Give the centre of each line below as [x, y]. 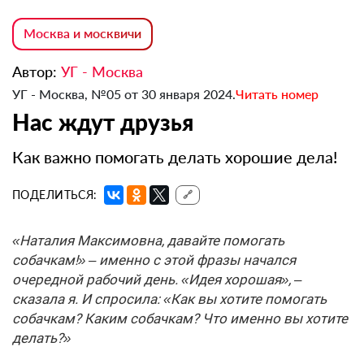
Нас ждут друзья [103, 122]
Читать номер [277, 94]
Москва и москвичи [82, 33]
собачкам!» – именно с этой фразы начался [154, 260]
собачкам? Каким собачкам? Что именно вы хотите [180, 319]
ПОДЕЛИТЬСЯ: [55, 195]
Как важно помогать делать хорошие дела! [175, 157]
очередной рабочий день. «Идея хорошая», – [157, 280]
